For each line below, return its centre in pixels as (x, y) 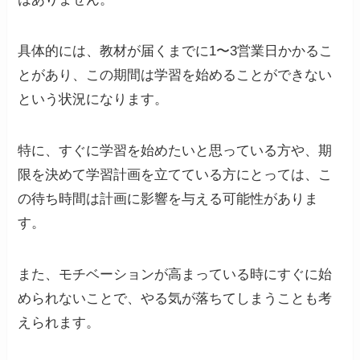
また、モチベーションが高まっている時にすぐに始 (175, 275)
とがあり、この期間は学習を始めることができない (175, 76)
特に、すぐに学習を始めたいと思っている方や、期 (175, 151)
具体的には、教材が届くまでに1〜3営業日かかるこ (176, 51)
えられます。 (59, 323)
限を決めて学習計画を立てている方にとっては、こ (175, 175)
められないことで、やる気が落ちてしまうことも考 (175, 299)
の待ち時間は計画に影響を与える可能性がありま (168, 199)
